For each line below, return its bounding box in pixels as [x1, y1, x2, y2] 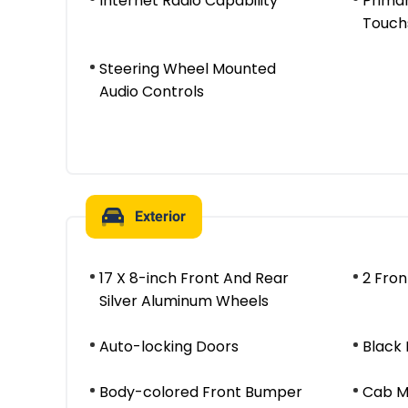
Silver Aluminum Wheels [99, 291, 269, 311]
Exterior [135, 208, 186, 225]
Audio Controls [99, 81, 204, 102]
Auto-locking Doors [99, 336, 239, 357]
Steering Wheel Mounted [99, 58, 276, 79]
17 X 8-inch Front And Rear [99, 268, 289, 289]
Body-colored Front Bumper [99, 382, 302, 403]
